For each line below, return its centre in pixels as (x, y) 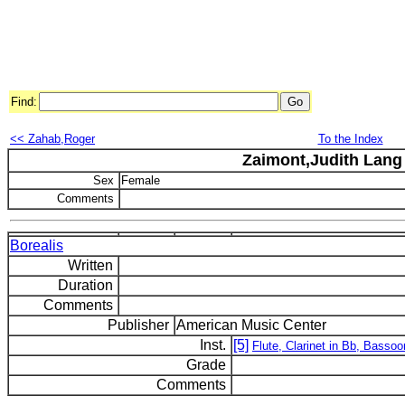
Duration (87, 285)
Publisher (140, 325)
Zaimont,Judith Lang (322, 160)
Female (141, 180)
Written (92, 265)
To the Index (350, 139)
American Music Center (251, 325)
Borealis (37, 245)
